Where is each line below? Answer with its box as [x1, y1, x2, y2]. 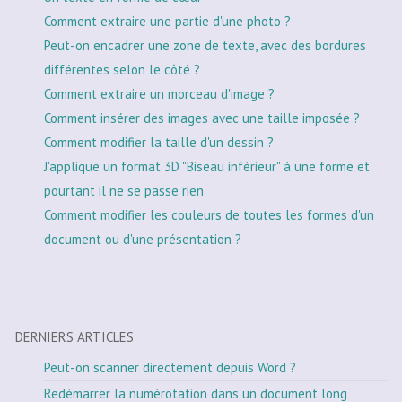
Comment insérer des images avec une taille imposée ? [44, 109, 360, 127]
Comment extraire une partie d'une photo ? [44, 12, 291, 30]
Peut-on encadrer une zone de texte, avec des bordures [44, 36, 366, 54]
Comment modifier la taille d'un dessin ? [44, 133, 274, 151]
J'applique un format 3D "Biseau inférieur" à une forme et [44, 157, 370, 175]
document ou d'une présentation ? [44, 230, 241, 248]
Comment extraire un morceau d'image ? [44, 84, 275, 102]
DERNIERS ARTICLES [15, 328, 134, 345]
